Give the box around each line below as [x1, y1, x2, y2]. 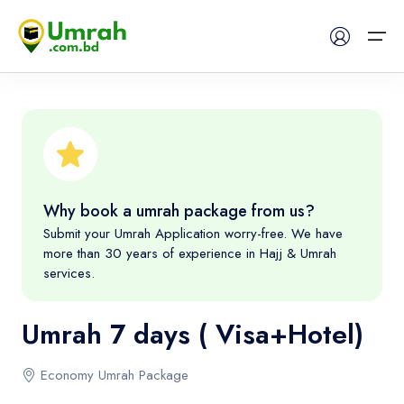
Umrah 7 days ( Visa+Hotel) [22, 315, 363, 353]
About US [36, 343, 114, 370]
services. [43, 263, 95, 283]
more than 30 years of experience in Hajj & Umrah [43, 243, 336, 263]
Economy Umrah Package [41, 365, 188, 385]
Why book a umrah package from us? [43, 199, 315, 223]
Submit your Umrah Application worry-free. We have [43, 224, 343, 243]
